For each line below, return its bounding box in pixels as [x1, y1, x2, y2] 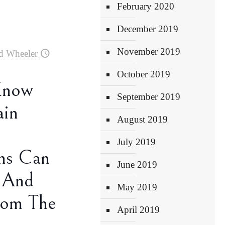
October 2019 [117, 69, 171, 79]
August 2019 [117, 114, 168, 125]
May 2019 [117, 182, 158, 192]
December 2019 [117, 24, 179, 34]
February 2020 [117, 1, 175, 12]
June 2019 [117, 159, 158, 170]
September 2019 [117, 91, 181, 102]
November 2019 [117, 46, 181, 57]
